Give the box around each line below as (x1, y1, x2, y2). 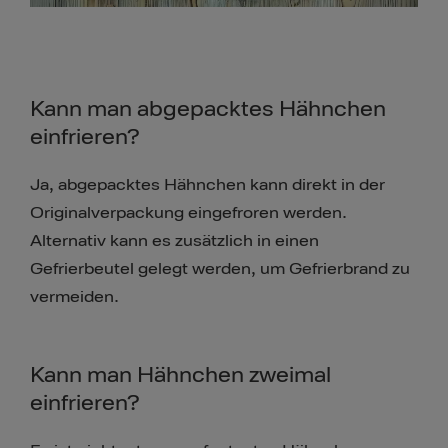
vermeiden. (30, 286, 119, 307)
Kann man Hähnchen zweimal (30, 361, 331, 388)
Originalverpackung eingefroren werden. (30, 202, 347, 223)
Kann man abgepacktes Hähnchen (30, 95, 386, 122)
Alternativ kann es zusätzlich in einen (30, 230, 319, 251)
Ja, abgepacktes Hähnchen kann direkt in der (30, 174, 385, 195)
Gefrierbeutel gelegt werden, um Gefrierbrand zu (30, 258, 410, 279)
